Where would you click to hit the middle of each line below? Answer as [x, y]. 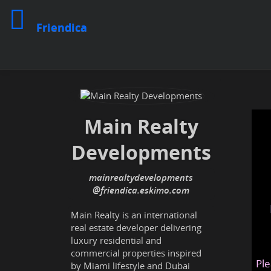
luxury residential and [116, 240]
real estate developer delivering [136, 227]
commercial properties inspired [136, 253]
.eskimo [154, 190]
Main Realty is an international [134, 215]
